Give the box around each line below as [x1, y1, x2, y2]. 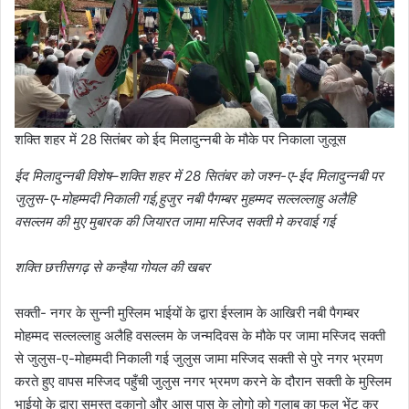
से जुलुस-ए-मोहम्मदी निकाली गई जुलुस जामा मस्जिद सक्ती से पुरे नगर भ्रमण [15, 350, 383, 368]
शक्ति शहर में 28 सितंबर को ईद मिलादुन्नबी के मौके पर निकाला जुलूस [15, 131, 346, 149]
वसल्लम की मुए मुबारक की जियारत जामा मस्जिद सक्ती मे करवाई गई [15, 213, 335, 231]
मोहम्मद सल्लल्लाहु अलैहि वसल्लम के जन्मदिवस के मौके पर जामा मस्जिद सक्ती [15, 327, 385, 345]
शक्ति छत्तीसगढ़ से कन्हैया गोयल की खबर [15, 258, 210, 277]
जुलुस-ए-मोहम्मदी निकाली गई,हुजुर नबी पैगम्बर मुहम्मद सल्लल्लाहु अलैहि [15, 190, 355, 208]
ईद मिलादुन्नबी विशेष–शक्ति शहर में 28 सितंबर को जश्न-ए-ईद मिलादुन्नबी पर [15, 167, 383, 185]
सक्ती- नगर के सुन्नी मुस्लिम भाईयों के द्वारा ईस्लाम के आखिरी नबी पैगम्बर [15, 304, 360, 322]
